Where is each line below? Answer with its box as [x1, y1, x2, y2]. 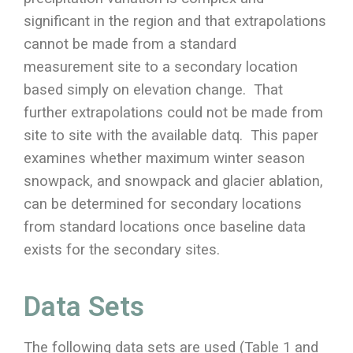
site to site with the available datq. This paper [24, 126, 318, 144]
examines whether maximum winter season [24, 149, 305, 167]
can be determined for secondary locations [24, 195, 302, 213]
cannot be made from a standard [24, 35, 236, 53]
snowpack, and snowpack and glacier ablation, [24, 172, 323, 190]
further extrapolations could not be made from [24, 103, 323, 121]
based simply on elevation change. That [24, 80, 283, 98]
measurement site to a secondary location [24, 58, 298, 76]
